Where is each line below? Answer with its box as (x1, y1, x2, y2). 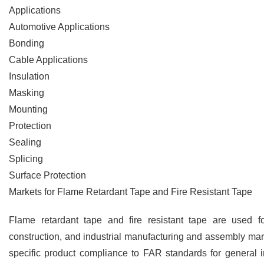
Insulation (9, 71, 49, 81)
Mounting (9, 104, 48, 114)
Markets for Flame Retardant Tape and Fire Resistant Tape (9, 187, 252, 197)
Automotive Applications (9, 22, 110, 32)
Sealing (9, 137, 41, 147)
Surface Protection (9, 170, 86, 180)
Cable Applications (9, 55, 88, 65)
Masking (9, 88, 44, 98)
